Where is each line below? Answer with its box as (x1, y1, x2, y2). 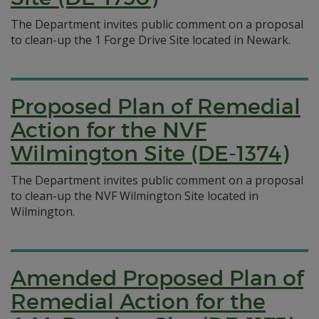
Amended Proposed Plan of (11, 265, 303, 291)
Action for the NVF (11, 117, 206, 143)
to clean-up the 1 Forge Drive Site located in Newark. (11, 32, 291, 48)
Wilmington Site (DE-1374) (11, 140, 288, 167)
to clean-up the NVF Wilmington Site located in (11, 188, 258, 204)
